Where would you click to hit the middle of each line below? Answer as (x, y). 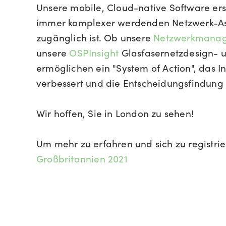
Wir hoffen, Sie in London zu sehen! (115, 113)
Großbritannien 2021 (82, 158)
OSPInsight (95, 52)
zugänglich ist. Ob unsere (95, 37)
